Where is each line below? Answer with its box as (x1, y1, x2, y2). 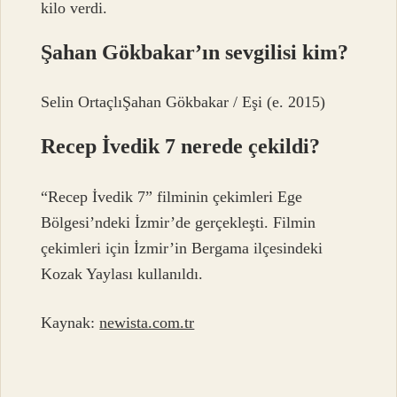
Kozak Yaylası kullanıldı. (41, 264, 204, 283)
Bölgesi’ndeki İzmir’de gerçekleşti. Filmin (41, 213, 316, 231)
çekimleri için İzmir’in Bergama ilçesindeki (41, 238, 323, 257)
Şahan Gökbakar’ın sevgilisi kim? (41, 41, 349, 65)
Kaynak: (41, 314, 100, 332)
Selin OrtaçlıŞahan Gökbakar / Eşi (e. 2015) (41, 93, 326, 112)
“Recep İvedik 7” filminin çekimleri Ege (41, 187, 303, 206)
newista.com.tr (99, 314, 195, 332)
